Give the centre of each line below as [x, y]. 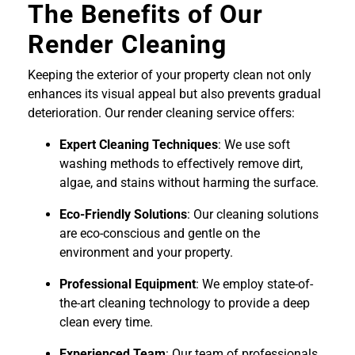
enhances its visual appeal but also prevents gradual [174, 94]
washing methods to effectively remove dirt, [181, 164]
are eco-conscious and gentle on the [160, 234]
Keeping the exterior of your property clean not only [170, 75]
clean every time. [106, 323]
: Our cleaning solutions [253, 215]
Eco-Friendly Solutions [123, 215]
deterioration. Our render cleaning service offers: [161, 113]
